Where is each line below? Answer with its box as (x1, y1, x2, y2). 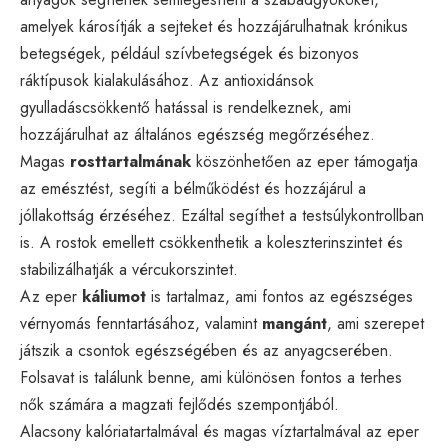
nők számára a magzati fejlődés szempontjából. (20, 392, 339, 416)
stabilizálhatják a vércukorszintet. (20, 257, 238, 281)
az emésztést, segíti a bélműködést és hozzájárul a (20, 176, 366, 200)
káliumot (82, 284, 146, 308)
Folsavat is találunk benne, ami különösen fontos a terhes (20, 365, 402, 389)
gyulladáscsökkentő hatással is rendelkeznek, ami (20, 95, 351, 119)
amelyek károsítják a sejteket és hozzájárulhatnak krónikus (20, 14, 408, 38)
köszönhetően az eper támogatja (191, 149, 418, 173)
